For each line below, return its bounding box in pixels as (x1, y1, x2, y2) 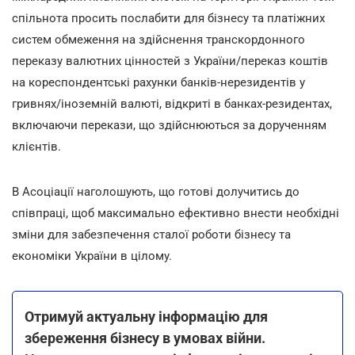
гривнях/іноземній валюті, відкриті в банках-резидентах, (12, 96, 332, 111)
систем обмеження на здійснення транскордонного (12, 32, 305, 47)
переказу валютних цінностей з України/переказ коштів (12, 53, 328, 68)
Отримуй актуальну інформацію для (25, 307, 268, 325)
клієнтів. (12, 139, 61, 154)
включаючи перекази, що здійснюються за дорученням (12, 117, 326, 132)
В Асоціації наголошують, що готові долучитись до (12, 184, 300, 199)
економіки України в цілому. (12, 248, 172, 263)
